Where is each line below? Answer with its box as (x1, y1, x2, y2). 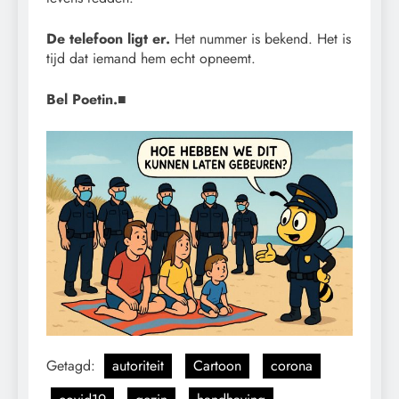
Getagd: (46, 354, 100, 376)
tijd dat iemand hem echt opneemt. (46, 48, 256, 69)
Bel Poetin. (46, 89, 118, 110)
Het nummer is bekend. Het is (170, 28, 351, 50)
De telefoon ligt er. (46, 28, 170, 50)
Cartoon (193, 354, 241, 376)
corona (271, 354, 313, 376)
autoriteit (112, 354, 164, 376)
